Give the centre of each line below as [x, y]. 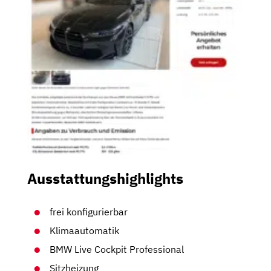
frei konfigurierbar [89, 212]
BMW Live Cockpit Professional [117, 249]
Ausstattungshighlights [105, 179]
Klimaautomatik [85, 230]
